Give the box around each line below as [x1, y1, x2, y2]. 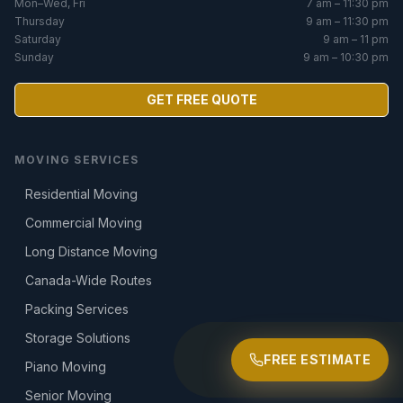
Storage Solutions [25, 330, 130, 346]
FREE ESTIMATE [264, 352, 371, 367]
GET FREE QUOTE [146, 92, 257, 108]
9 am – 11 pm [323, 32, 389, 47]
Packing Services [25, 301, 129, 318]
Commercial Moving [25, 215, 142, 231]
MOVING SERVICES [14, 153, 139, 167]
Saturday [14, 32, 61, 47]
